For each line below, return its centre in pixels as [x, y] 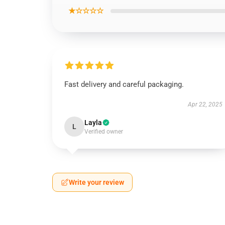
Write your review [96, 182]
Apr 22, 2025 [205, 104]
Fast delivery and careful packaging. [124, 84]
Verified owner [104, 132]
